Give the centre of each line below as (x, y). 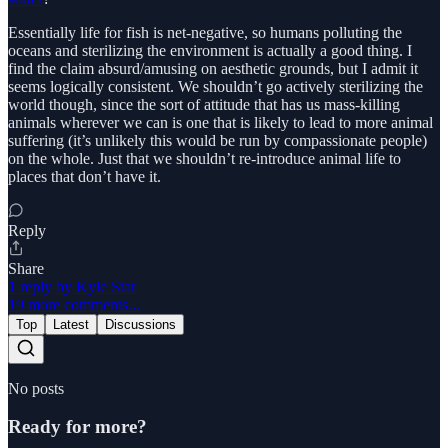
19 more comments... (74, 304)
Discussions (140, 324)
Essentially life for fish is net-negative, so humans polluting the (205, 32)
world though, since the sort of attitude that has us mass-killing (204, 104)
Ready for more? (77, 427)
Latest (71, 324)
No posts (36, 388)
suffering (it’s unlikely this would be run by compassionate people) (217, 140)
